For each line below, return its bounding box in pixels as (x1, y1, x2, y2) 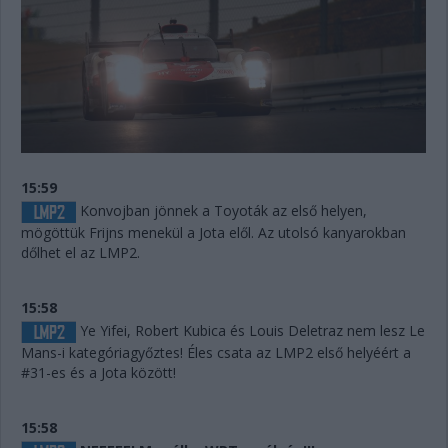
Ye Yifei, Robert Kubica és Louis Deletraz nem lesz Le (76, 320, 425, 340)
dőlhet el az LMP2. (21, 242, 140, 262)
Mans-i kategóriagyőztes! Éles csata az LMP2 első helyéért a (21, 343, 411, 363)
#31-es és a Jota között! (21, 363, 176, 383)
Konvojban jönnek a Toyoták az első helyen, (76, 200, 367, 220)
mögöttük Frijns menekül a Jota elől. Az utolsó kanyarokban (21, 222, 406, 242)
